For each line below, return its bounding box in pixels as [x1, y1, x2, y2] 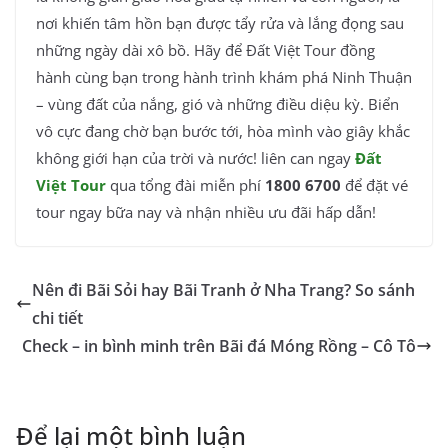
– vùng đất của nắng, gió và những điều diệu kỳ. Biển [36, 94, 399, 115]
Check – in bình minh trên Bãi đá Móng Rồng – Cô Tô [22, 335, 416, 358]
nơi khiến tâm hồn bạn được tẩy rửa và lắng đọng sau [36, 13, 404, 34]
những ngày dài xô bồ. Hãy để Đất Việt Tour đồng [36, 40, 375, 61]
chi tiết [32, 307, 83, 330]
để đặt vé [345, 175, 408, 196]
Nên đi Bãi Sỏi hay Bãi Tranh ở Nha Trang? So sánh [32, 279, 415, 302]
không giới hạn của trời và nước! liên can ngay [36, 148, 351, 169]
